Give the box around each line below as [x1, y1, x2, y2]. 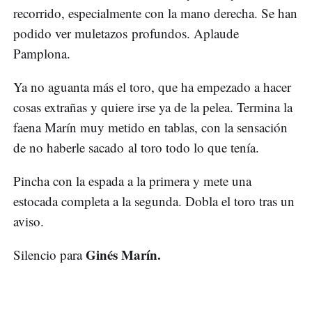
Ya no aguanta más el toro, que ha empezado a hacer [13, 78, 291, 96]
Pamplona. [13, 45, 75, 63]
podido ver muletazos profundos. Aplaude [13, 24, 239, 42]
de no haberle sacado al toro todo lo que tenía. [13, 139, 263, 157]
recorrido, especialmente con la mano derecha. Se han [13, 4, 297, 22]
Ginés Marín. [86, 245, 165, 265]
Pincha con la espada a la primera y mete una [13, 172, 251, 190]
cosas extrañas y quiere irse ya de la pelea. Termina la [13, 98, 292, 116]
